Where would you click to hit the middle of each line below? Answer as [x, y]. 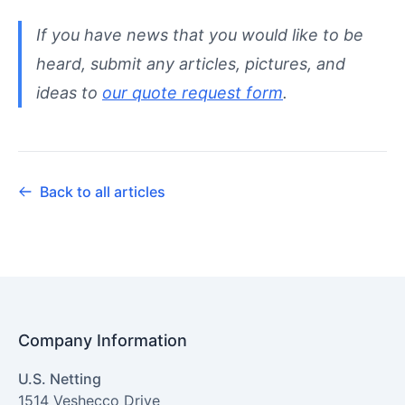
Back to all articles [103, 191]
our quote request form [193, 92]
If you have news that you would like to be [200, 34]
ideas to [69, 92]
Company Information [103, 340]
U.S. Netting [60, 378]
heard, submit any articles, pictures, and [191, 63]
